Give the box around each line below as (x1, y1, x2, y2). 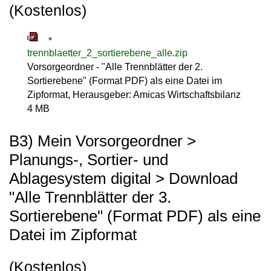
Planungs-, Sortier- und (9, 151, 168, 169)
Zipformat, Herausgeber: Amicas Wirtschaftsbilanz (27, 89, 241, 100)
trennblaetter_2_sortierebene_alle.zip (27, 47, 188, 58)
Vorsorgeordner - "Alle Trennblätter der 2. (27, 61, 203, 72)
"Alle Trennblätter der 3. (9, 188, 171, 207)
